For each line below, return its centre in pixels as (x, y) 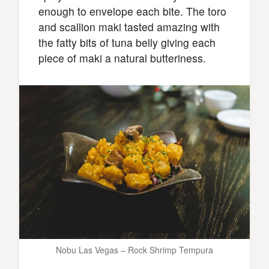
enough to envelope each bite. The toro (132, 11)
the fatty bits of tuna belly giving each (127, 42)
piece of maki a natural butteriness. (122, 58)
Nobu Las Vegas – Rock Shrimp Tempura (134, 249)
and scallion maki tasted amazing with (129, 26)
